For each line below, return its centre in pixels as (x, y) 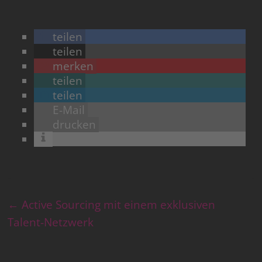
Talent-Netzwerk (51, 223)
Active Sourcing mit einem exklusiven (117, 205)
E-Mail (69, 110)
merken (73, 66)
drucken (75, 125)
